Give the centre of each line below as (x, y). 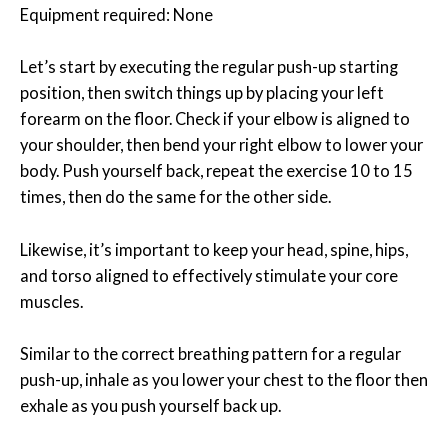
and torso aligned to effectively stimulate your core (209, 275)
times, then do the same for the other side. (175, 197)
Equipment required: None (116, 15)
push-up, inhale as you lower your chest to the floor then (224, 379)
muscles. (53, 301)
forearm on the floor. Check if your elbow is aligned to (215, 119)
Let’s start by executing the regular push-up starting (209, 67)
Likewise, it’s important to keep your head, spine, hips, (214, 249)
